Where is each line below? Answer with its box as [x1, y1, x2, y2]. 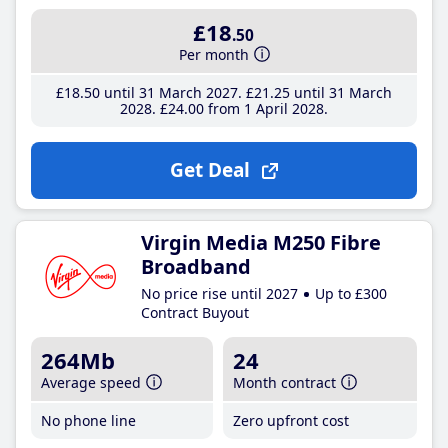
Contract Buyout [141, 303, 249, 322]
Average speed [41, 373, 141, 392]
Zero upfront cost [233, 411, 350, 430]
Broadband [141, 253, 251, 280]
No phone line [41, 411, 136, 430]
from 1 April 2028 [203, 99, 324, 118]
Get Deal [169, 157, 250, 183]
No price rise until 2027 [141, 284, 298, 303]
